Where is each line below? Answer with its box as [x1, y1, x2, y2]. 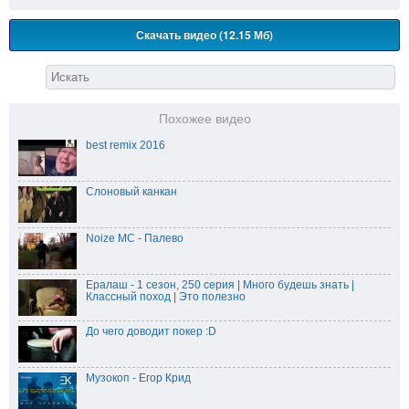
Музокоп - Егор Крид [86, 372, 191, 385]
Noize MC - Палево [86, 232, 184, 246]
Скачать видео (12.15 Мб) [136, 26, 273, 44]
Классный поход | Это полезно [86, 290, 246, 304]
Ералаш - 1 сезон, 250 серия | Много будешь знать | [86, 278, 354, 292]
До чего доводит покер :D [86, 325, 216, 339]
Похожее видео [158, 112, 251, 127]
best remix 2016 [86, 139, 165, 152]
